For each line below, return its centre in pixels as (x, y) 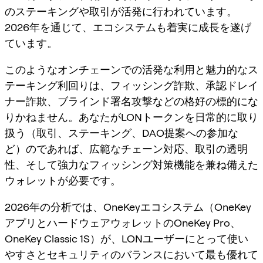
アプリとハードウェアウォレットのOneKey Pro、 (123, 222)
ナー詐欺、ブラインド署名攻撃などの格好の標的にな (131, 101)
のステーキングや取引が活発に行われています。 (121, 11)
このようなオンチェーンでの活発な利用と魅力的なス (131, 69)
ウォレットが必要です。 (63, 180)
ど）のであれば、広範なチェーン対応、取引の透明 (126, 149)
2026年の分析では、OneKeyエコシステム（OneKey (128, 207)
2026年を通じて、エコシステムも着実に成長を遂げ (128, 27)
